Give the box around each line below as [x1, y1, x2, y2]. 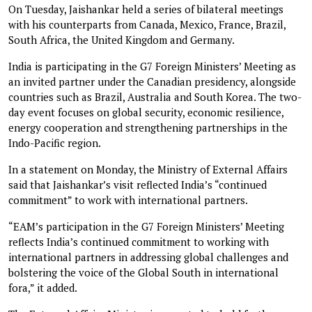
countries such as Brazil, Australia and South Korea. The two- [8, 89, 302, 104]
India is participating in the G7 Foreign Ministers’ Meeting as [8, 58, 296, 73]
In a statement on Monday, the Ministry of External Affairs [8, 162, 288, 176]
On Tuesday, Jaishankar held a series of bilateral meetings [8, 1, 283, 16]
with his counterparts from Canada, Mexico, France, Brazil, [8, 17, 286, 31]
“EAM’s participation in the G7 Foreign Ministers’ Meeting [8, 219, 284, 233]
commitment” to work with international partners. [8, 192, 248, 207]
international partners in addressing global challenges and [8, 249, 288, 264]
